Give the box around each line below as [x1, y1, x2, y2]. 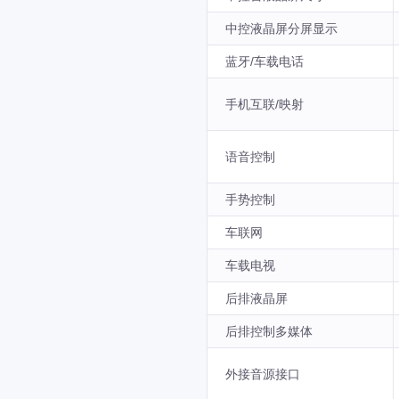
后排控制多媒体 [225, 324, 313, 338]
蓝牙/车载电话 [225, 54, 304, 69]
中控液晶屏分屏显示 [225, 21, 338, 36]
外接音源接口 [225, 367, 300, 381]
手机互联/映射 [225, 97, 304, 111]
